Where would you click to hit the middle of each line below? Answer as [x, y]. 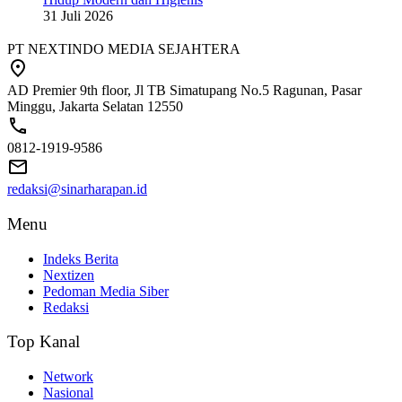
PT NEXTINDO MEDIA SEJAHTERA [124, 49]
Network [68, 376]
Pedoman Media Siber [106, 291]
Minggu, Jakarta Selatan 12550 [95, 107]
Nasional [68, 393]
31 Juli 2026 [78, 16]
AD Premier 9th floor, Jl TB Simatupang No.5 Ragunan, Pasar [184, 91]
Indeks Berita [81, 258]
